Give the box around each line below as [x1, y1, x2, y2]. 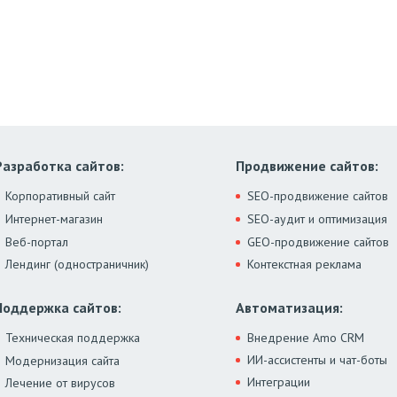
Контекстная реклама [246, 256, 362, 273]
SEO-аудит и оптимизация [246, 211, 387, 228]
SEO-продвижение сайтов [246, 188, 388, 205]
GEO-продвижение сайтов [246, 234, 389, 251]
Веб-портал [5, 234, 69, 251]
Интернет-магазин [5, 211, 104, 228]
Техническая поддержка [5, 330, 141, 346]
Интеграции [246, 374, 310, 391]
